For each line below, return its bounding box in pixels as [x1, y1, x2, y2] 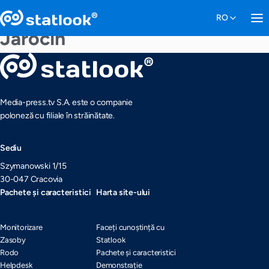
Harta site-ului [96, 187, 150, 198]
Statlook [96, 235, 125, 244]
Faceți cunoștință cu [96, 223, 165, 232]
